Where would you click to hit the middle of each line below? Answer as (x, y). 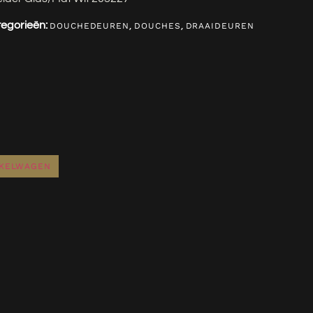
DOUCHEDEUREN (90, 26)
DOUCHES (158, 26)
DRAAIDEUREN (220, 26)
